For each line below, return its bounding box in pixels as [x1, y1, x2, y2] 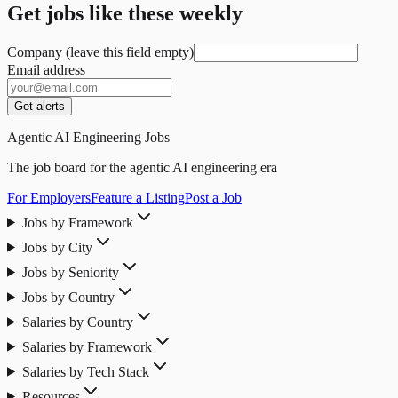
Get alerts [14, 99, 65, 113]
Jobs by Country [21, 289, 115, 305]
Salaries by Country [21, 314, 133, 330]
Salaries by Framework [21, 338, 152, 354]
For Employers [7, 189, 91, 205]
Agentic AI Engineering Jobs [7, 129, 170, 145]
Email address [7, 61, 85, 77]
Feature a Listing [91, 189, 185, 205]
